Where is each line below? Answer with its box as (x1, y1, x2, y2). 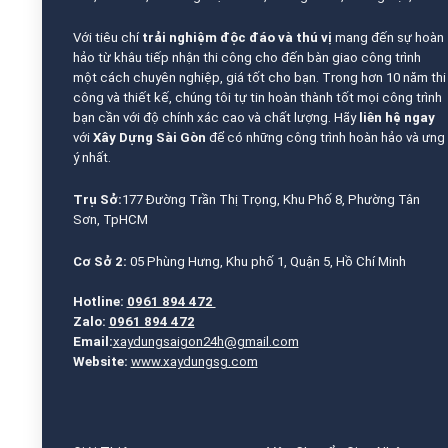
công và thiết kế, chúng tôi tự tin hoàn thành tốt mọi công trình (72, 90, 442, 106)
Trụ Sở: (72, 192, 122, 208)
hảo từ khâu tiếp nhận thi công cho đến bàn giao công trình (72, 50, 421, 66)
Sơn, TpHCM (72, 212, 148, 228)
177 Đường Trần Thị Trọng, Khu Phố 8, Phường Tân (121, 192, 420, 208)
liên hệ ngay (358, 110, 435, 126)
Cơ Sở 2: (72, 254, 130, 270)
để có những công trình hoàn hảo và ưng (205, 130, 445, 146)
